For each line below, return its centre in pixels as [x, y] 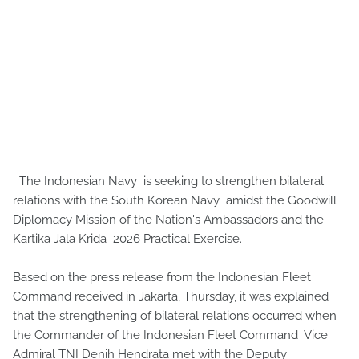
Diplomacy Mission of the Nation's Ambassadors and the [168, 219]
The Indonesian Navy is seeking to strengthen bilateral [168, 181]
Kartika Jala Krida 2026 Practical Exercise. [127, 238]
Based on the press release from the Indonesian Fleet [162, 277]
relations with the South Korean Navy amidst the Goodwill [175, 200]
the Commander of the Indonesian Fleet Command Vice [170, 335]
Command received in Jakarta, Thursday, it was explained [171, 296]
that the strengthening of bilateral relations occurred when [175, 315]
